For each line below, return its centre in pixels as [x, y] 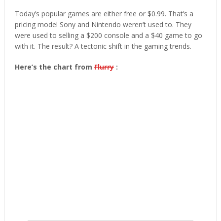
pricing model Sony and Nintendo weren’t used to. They [103, 24]
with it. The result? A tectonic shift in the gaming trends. [103, 46]
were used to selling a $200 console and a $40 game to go [108, 35]
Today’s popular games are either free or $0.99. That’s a [104, 13]
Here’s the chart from [54, 67]
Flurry [104, 67]
